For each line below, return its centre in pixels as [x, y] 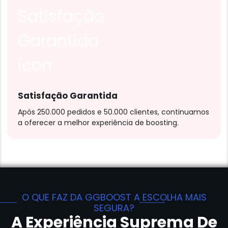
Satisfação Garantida [68, 95]
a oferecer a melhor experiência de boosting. [98, 122]
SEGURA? [114, 208]
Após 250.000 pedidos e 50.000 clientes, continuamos [113, 112]
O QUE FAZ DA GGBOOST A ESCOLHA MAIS [114, 197]
